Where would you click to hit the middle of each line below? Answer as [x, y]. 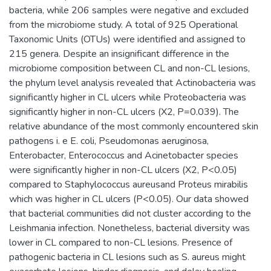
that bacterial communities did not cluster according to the [130, 214]
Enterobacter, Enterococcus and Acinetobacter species [124, 155]
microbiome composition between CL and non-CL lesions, [129, 68]
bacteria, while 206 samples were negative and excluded [129, 10]
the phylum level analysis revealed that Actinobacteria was [132, 83]
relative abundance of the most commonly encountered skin [134, 126]
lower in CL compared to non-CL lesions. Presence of [121, 243]
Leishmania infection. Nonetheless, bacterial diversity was [129, 228]
